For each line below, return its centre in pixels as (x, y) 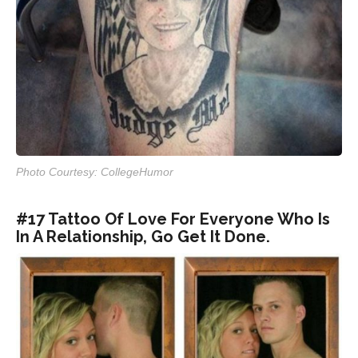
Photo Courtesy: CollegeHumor (95, 171)
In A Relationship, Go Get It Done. (143, 236)
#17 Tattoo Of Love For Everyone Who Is (173, 219)
